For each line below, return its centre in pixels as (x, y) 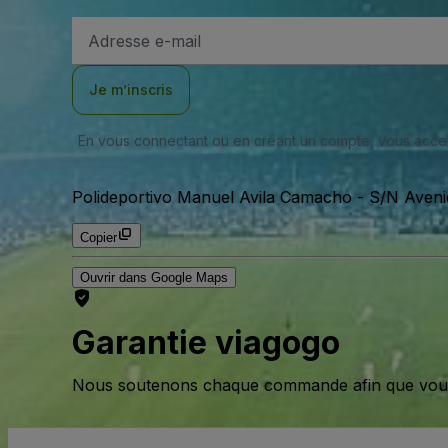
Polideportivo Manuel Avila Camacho (212, 197)
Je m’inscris (131, 89)
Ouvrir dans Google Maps (154, 277)
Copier (98, 237)
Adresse (113, 27)
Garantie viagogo (206, 343)
